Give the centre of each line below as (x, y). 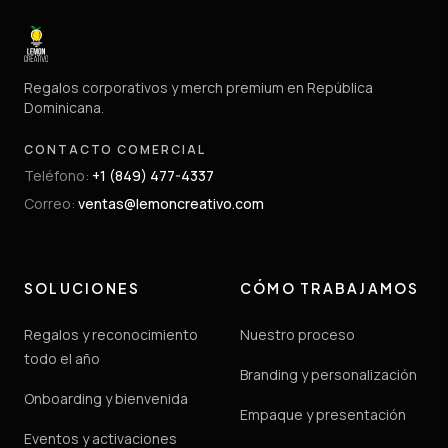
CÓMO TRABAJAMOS (330, 288)
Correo (47, 204)
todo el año (62, 359)
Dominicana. (64, 108)
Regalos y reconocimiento (111, 335)
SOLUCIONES (82, 288)
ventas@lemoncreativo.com (171, 204)
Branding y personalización (328, 375)
